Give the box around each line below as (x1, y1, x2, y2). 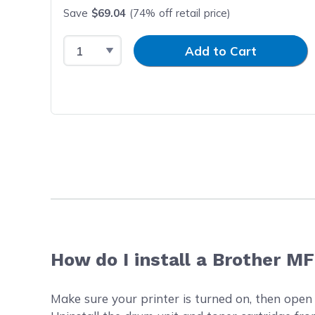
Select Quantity (63, 36, 155, 51)
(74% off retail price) (126, 6, 231, 20)
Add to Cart (184, 43, 257, 58)
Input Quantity (121, 36, 206, 51)
